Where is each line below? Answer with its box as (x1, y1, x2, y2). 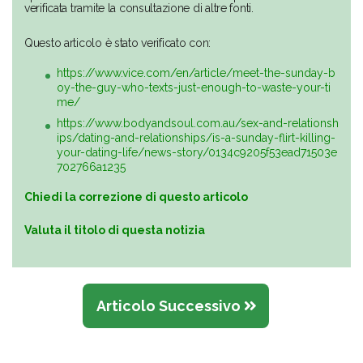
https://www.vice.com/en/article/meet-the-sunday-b (57, 66, 335, 80)
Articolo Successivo (96, 297, 244, 315)
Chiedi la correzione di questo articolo (24, 190, 248, 204)
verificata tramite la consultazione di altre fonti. (24, 2, 254, 15)
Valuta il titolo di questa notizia (24, 224, 205, 237)
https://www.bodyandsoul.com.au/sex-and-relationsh (57, 117, 339, 130)
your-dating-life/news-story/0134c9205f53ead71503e (57, 146, 337, 160)
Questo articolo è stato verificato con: (24, 36, 211, 50)
